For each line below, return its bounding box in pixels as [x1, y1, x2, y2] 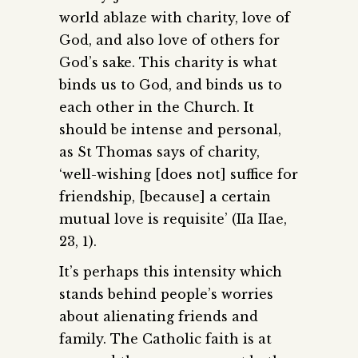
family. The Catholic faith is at [59, 330, 272, 347]
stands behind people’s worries [59, 285, 273, 302]
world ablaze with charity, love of [59, 9, 290, 26]
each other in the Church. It [59, 98, 254, 115]
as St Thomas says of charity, [59, 143, 260, 160]
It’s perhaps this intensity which [59, 263, 282, 280]
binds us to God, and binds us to [59, 76, 282, 93]
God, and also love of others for [59, 31, 280, 48]
